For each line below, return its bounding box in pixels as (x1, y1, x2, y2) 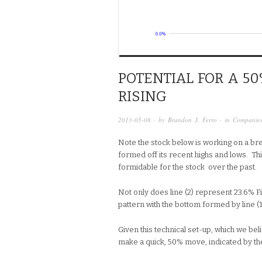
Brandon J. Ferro (168, 115, 217, 124)
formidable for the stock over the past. (118, 162, 257, 171)
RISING (118, 88, 167, 105)
